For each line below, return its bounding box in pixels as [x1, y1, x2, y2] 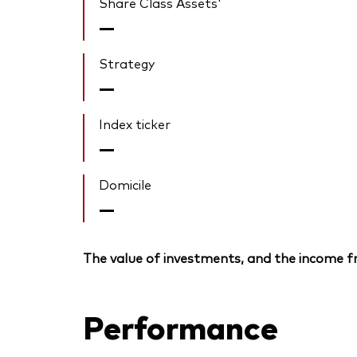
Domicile [99, 175, 151, 194]
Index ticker [99, 115, 171, 133]
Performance [83, 303, 278, 347]
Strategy [99, 54, 155, 73]
